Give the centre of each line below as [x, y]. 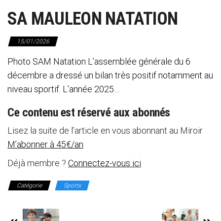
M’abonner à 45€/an [45, 144]
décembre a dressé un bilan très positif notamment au [110, 75]
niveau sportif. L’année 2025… [63, 89]
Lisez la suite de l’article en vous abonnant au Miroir [105, 130]
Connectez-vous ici [105, 163]
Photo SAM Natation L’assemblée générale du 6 [99, 61]
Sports [72, 185]
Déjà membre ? [38, 163]
